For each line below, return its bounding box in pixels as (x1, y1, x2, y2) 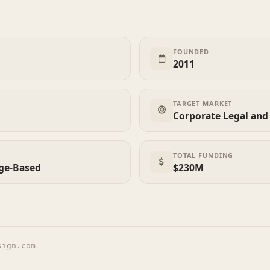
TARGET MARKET (172, 98, 233, 108)
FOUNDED (172, 47, 210, 57)
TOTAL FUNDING (172, 150, 234, 160)
